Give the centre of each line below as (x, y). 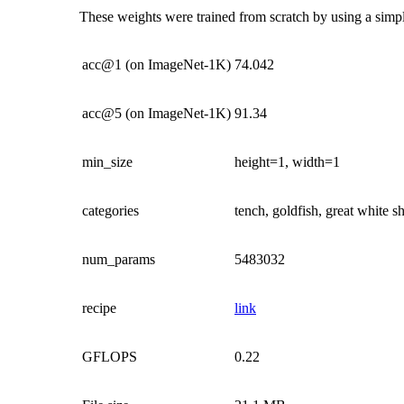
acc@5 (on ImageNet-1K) (156, 113)
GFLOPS (110, 356)
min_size (107, 161)
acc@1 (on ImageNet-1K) (156, 64)
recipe (99, 308)
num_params (119, 259)
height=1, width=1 (287, 161)
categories (110, 210)
